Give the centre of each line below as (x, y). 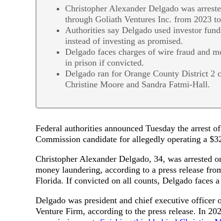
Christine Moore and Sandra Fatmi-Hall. (138, 84)
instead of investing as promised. (124, 41)
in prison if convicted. (105, 63)
